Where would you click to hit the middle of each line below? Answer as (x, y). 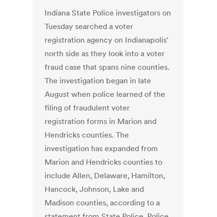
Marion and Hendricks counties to (104, 162)
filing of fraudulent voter (87, 108)
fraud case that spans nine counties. (107, 67)
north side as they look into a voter (105, 54)
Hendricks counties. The (87, 135)
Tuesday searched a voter (89, 26)
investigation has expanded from (101, 148)
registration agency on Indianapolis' (107, 40)
